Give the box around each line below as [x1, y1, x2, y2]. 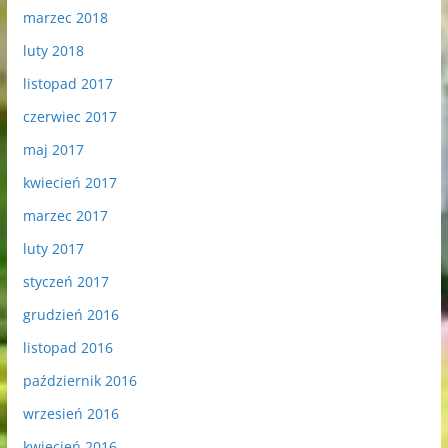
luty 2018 [22, 41, 84, 61]
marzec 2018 [22, 8, 108, 28]
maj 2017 [22, 140, 84, 160]
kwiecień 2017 [22, 173, 117, 193]
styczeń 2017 [22, 272, 109, 292]
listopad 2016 [22, 338, 113, 358]
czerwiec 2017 [22, 107, 117, 127]
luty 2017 [22, 239, 84, 259]
